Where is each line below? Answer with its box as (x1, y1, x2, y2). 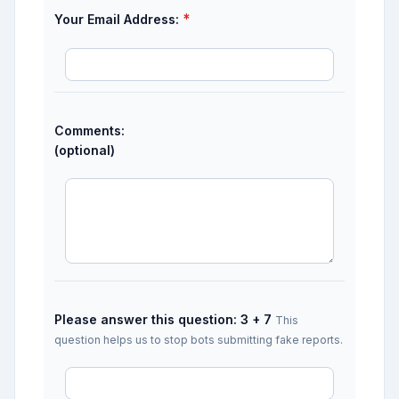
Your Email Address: (54, 12, 179, 27)
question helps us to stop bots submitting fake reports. (54, 333, 343, 346)
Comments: (54, 123, 125, 138)
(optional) (54, 142, 115, 158)
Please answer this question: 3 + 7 (54, 312, 272, 327)
